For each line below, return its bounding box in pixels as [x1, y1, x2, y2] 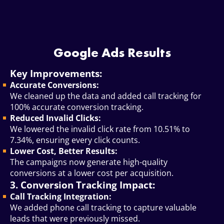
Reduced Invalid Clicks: [10, 112, 101, 124]
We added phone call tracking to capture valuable [10, 202, 196, 213]
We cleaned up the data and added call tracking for [10, 90, 201, 102]
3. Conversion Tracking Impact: [10, 178, 155, 191]
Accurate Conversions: [10, 79, 99, 91]
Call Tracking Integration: [10, 191, 111, 202]
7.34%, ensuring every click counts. [10, 134, 140, 146]
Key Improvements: [10, 67, 102, 80]
